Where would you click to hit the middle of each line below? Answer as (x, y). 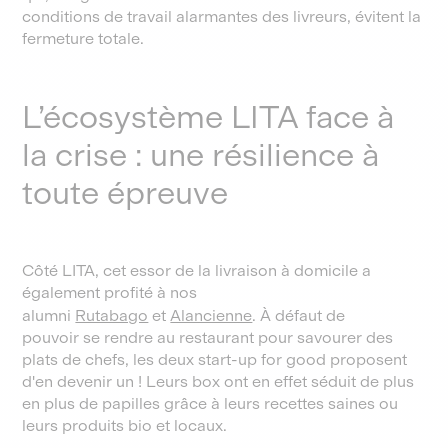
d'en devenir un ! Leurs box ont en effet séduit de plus (218, 381)
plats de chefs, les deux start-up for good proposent (215, 359)
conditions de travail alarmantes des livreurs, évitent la (222, 16)
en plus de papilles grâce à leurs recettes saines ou (210, 403)
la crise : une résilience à (201, 155)
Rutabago (112, 315)
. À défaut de (299, 315)
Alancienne (211, 315)
